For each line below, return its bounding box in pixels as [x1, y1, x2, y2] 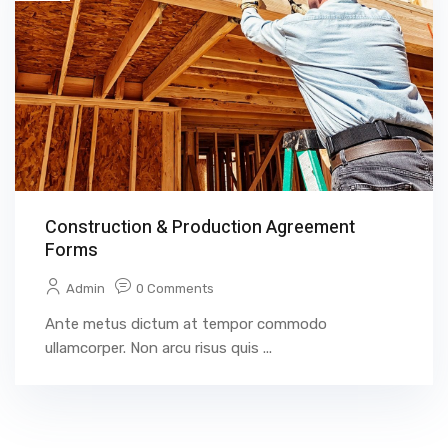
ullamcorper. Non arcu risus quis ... [45, 338, 272, 357]
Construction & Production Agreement [45, 213, 355, 241]
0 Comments [136, 280, 214, 296]
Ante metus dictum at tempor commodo [45, 314, 327, 333]
